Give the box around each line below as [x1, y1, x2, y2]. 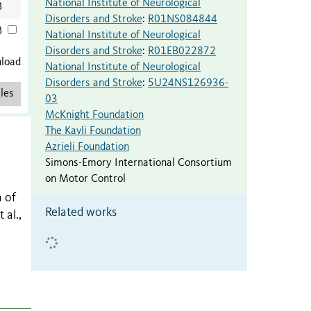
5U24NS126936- [148, 77, 228, 89]
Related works [45, 205, 117, 219]
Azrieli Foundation [45, 141, 129, 153]
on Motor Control [45, 173, 126, 185]
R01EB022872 [148, 45, 216, 57]
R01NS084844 [148, 13, 217, 25]
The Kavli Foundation [45, 125, 141, 137]
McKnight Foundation [45, 109, 144, 121]
